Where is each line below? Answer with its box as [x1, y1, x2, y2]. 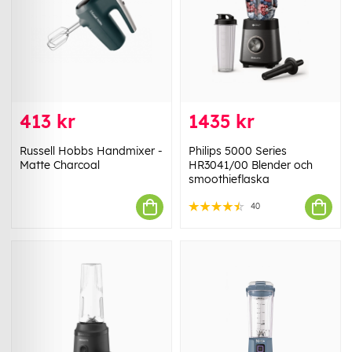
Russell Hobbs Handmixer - [20, 144, 163, 159]
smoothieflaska [189, 172, 269, 187]
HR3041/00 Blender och [189, 158, 313, 173]
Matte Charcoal [20, 158, 100, 173]
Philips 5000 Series [189, 144, 287, 159]
